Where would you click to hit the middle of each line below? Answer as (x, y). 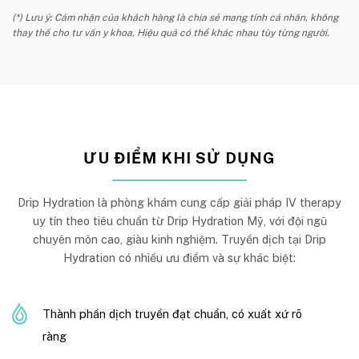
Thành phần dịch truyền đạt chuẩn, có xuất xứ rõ (172, 313)
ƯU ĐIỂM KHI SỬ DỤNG (179, 157)
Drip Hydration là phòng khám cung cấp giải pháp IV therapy (179, 202)
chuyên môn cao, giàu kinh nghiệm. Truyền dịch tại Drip (179, 239)
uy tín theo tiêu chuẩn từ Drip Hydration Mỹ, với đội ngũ (179, 220)
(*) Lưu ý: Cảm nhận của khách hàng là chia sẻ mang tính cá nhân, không (175, 17)
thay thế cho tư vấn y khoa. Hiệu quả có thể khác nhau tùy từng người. (171, 32)
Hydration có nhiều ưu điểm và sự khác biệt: (179, 257)
